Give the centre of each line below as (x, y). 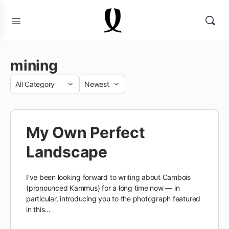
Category (28, 90)
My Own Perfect (86, 132)
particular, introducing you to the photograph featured (113, 199)
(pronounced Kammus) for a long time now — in (103, 188)
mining (34, 65)
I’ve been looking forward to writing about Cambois (108, 177)
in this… (39, 209)
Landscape (67, 152)
